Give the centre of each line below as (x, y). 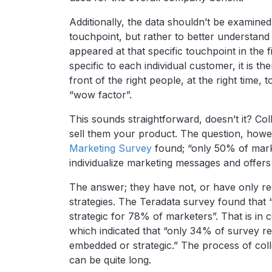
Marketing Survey (110, 148)
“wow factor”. (100, 94)
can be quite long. (110, 260)
